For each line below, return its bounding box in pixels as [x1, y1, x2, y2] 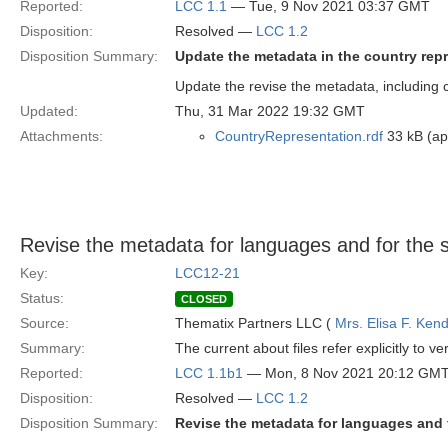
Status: [20, 290, 64, 306]
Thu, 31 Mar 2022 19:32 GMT [175, 103, 365, 119]
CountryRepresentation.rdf [215, 128, 383, 144]
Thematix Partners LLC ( [175, 315, 335, 331]
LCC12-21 [175, 265, 240, 281]
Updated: [20, 103, 78, 119]
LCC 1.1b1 [175, 365, 243, 381]
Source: [20, 315, 69, 331]
